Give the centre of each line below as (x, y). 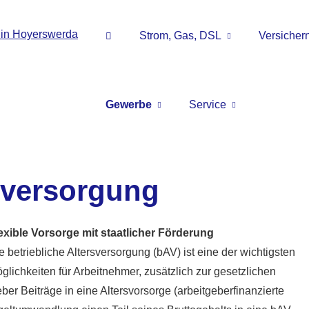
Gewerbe (129, 104)
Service (208, 104)
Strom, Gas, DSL (180, 36)
